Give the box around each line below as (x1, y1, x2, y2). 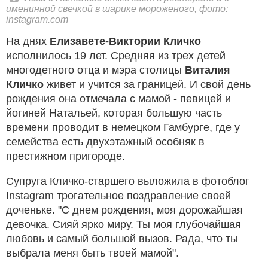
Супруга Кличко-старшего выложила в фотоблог (6, 175, 249, 187)
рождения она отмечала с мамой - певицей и (6, 92, 231, 105)
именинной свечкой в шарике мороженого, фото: (6, 3, 228, 14)
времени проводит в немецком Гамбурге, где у (6, 121, 240, 133)
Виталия (185, 63, 230, 76)
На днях (6, 35, 50, 47)
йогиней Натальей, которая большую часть (6, 106, 222, 119)
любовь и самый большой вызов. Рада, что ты (6, 232, 238, 245)
